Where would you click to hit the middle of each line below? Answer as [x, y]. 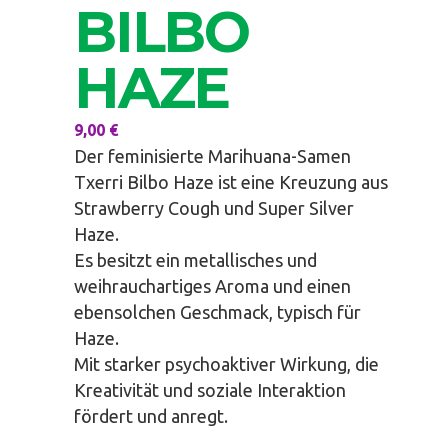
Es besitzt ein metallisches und [195, 259]
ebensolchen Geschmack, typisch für [217, 311]
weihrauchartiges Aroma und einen [212, 285]
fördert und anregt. [151, 415]
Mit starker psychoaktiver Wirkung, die [226, 363]
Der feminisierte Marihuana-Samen [212, 155]
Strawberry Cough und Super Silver [214, 207]
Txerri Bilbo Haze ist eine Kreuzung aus [231, 181]
